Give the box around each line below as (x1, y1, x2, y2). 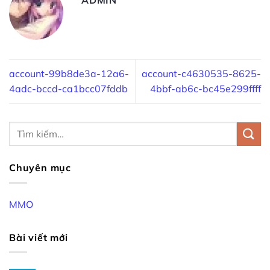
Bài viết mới (9, 231, 68, 243)
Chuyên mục (9, 162, 72, 174)
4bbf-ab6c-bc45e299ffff (150, 82, 261, 95)
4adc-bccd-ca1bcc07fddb (9, 82, 128, 95)
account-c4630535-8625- (142, 67, 261, 80)
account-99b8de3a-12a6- (9, 67, 129, 80)
